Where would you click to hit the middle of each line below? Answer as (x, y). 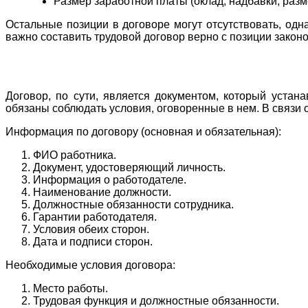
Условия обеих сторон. (91, 229)
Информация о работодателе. (110, 179)
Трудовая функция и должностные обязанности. (156, 300)
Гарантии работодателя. (95, 217)
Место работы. (70, 288)
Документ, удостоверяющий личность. (129, 167)
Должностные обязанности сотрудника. (133, 204)
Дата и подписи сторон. (93, 241)
